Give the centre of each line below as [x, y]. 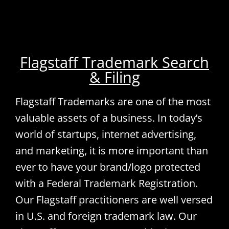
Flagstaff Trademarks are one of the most [113, 101]
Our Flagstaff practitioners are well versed [114, 199]
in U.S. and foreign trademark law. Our [106, 216]
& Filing [114, 77]
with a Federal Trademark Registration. [106, 183]
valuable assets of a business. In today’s [109, 118]
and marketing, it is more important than [111, 150]
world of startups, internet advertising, [106, 134]
